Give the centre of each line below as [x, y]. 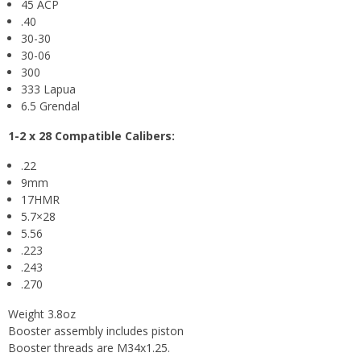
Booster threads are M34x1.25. [89, 347]
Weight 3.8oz [42, 313]
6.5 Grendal [50, 106]
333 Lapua [48, 89]
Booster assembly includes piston [96, 330]
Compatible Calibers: [115, 135]
